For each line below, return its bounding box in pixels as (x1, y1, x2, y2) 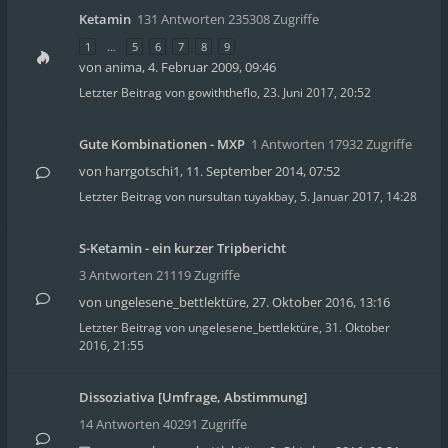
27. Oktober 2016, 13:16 (252, 293, 390, 311)
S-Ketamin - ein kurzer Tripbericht (79, 239, 286, 257)
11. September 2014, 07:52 (186, 162, 340, 180)
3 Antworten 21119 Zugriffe (79, 266, 240, 284)
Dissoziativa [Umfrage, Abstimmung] (79, 388, 307, 406)
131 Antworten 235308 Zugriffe (137, 10, 319, 28)
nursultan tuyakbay (188, 188, 294, 205)
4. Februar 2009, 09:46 (148, 58, 276, 76)
